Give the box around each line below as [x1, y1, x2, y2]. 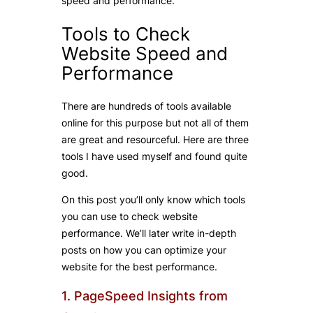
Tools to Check [61, 22, 190, 45]
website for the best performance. [61, 261, 217, 273]
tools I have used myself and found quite [61, 150, 247, 163]
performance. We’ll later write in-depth [61, 227, 236, 240]
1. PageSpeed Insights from [61, 289, 228, 304]
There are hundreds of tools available [61, 100, 231, 112]
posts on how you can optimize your [61, 244, 226, 256]
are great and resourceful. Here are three [61, 133, 249, 146]
